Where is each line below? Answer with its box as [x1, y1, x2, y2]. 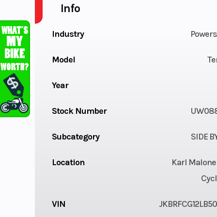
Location [51, 156, 85, 168]
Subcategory [51, 131, 99, 142]
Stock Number [51, 105, 107, 116]
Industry [51, 28, 84, 39]
